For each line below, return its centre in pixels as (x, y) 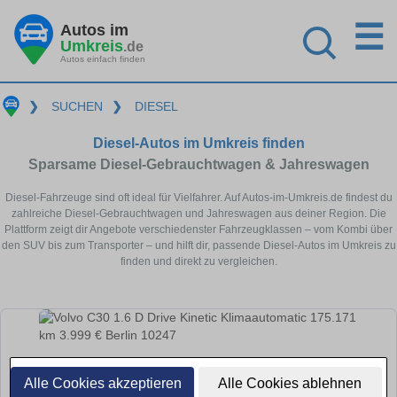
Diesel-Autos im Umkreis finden (198, 143)
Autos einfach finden (103, 58)
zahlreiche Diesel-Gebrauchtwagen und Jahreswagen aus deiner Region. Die (198, 213)
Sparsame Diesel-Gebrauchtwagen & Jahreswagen (198, 164)
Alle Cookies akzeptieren (102, 383)
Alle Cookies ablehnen (290, 383)
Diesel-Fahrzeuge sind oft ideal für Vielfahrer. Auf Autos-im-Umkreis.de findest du (198, 197)
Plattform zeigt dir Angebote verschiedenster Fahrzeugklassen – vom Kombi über (198, 229)
